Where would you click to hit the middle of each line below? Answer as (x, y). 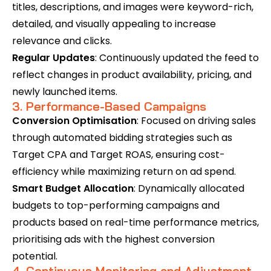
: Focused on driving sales (196, 121)
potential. (35, 256)
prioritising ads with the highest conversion (113, 239)
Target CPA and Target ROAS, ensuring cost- (119, 155)
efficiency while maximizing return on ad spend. (124, 171)
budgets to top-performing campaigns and (116, 205)
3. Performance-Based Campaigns (109, 106)
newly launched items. (65, 92)
